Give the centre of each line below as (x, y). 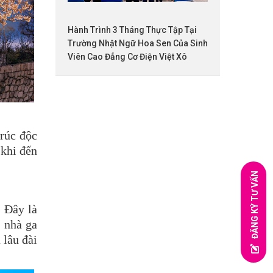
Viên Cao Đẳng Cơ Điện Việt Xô (127, 56)
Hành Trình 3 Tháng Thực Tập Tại (132, 30)
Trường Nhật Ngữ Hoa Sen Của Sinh (138, 43)
